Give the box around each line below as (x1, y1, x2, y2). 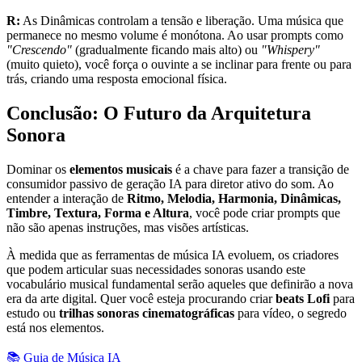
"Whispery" (261, 43, 320, 57)
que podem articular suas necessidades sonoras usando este (6, 262, 305, 276)
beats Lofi (276, 291, 330, 305)
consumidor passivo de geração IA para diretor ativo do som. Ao (6, 176, 334, 191)
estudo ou (6, 305, 59, 320)
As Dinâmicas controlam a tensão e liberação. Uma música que (20, 14, 343, 28)
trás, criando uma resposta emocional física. (6, 72, 227, 86)
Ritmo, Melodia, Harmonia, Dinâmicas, (127, 191, 341, 205)
